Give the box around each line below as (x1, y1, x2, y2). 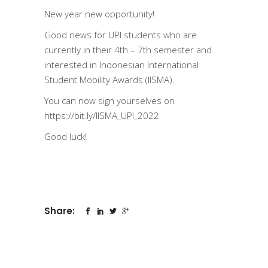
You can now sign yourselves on (44, 95, 175, 106)
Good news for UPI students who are (44, 29, 197, 41)
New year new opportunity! (44, 8, 154, 20)
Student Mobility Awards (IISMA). (44, 74, 175, 86)
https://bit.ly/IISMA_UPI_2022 (44, 109, 159, 121)
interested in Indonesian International (44, 59, 199, 71)
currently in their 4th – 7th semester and (44, 44, 212, 56)
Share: (44, 205, 77, 217)
